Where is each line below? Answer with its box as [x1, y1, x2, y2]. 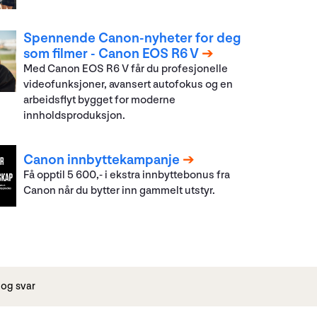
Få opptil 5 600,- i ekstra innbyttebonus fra [23, 168, 231, 183]
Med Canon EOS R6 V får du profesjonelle [23, 62, 229, 76]
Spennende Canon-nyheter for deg [23, 29, 241, 47]
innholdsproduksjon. [23, 108, 126, 122]
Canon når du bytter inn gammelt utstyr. [23, 184, 216, 198]
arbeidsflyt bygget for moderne [23, 93, 176, 107]
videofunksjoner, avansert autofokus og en [23, 77, 234, 91]
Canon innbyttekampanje [23, 151, 180, 169]
